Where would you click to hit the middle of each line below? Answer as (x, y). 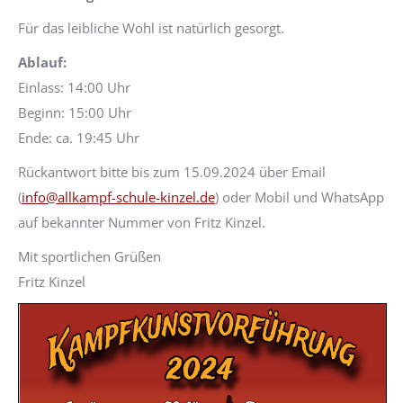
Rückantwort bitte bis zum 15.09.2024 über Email (172, 171)
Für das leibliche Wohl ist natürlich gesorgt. (151, 27)
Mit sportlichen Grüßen (90, 256)
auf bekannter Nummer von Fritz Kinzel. (142, 222)
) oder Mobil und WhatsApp (300, 197)
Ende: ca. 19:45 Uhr (79, 137)
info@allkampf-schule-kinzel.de (118, 197)
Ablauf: (42, 62)
